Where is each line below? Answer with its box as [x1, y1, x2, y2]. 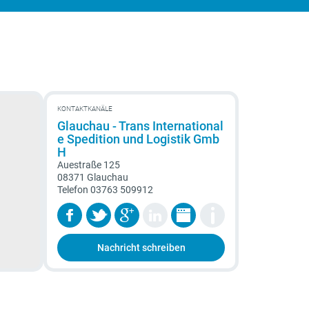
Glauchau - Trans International [57, 119, 224, 133]
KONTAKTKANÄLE [57, 105, 113, 112]
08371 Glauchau [57, 172, 129, 183]
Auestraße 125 [57, 159, 121, 170]
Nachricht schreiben [97, 242, 186, 253]
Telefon [57, 184, 91, 195]
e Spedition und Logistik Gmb [57, 132, 220, 146]
